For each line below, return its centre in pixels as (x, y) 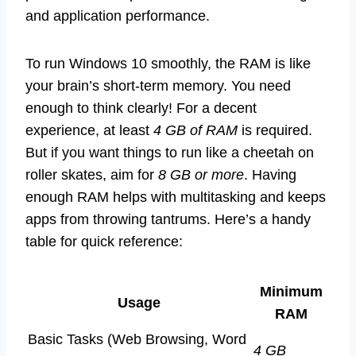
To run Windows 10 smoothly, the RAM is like (168, 64)
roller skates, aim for (92, 175)
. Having (270, 175)
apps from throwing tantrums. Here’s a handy (168, 220)
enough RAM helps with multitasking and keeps (176, 197)
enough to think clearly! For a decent (141, 108)
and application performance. (118, 16)
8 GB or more (201, 175)
